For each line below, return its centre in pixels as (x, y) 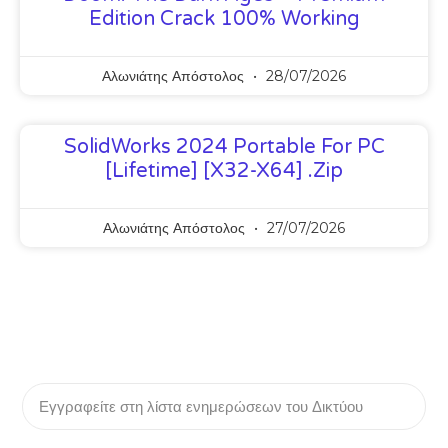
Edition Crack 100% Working (224, 19)
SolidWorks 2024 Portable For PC (224, 147)
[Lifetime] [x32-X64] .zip (224, 171)
